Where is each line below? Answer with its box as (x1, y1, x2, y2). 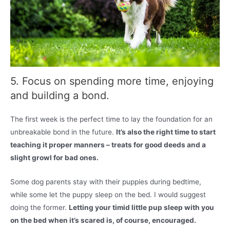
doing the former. (10, 203, 69, 212)
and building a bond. (10, 89, 109, 102)
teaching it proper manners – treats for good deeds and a (10, 140, 206, 149)
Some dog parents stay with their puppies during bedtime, (10, 177, 201, 186)
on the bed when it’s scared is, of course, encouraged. (10, 216, 196, 224)
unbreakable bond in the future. (10, 127, 116, 136)
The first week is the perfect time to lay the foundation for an (10, 114, 213, 123)
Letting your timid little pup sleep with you (69, 203, 214, 212)
